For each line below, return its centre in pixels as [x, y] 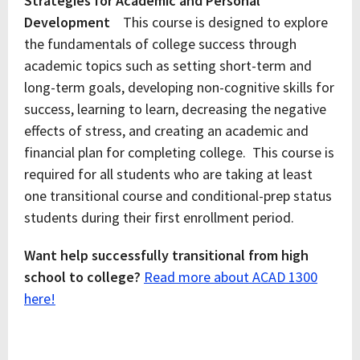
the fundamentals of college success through [160, 44]
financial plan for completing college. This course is [179, 152]
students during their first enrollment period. [159, 217]
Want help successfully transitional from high [166, 255]
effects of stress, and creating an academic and [166, 131]
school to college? [84, 277]
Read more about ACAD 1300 [231, 277]
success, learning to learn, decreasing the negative [175, 109]
